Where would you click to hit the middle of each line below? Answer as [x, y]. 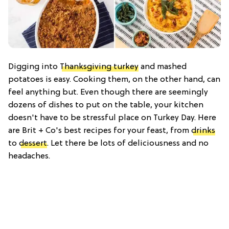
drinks [203, 131]
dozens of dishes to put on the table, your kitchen [106, 105]
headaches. [29, 156]
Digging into [34, 67]
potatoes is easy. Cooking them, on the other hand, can [114, 80]
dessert [33, 144]
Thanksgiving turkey [99, 67]
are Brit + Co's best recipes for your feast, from [100, 131]
